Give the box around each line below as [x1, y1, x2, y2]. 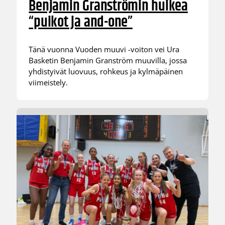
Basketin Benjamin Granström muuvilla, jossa [29, 55, 187, 65]
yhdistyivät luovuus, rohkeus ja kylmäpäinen [29, 66, 183, 76]
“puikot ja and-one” [29, 11, 133, 35]
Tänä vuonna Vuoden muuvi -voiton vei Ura [29, 44, 180, 54]
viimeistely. [29, 77, 68, 87]
